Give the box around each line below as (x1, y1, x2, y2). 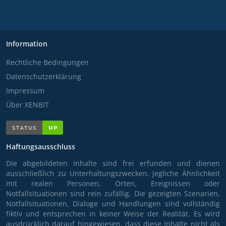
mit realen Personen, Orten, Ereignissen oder (6, 179, 220, 189)
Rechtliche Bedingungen (6, 58, 89, 68)
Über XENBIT (6, 100, 49, 110)
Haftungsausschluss (6, 142, 75, 152)
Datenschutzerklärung (6, 72, 81, 82)
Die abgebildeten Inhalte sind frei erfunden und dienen (6, 158, 220, 168)
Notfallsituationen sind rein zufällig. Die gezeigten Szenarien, (6, 189, 220, 199)
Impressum (6, 86, 44, 96)
